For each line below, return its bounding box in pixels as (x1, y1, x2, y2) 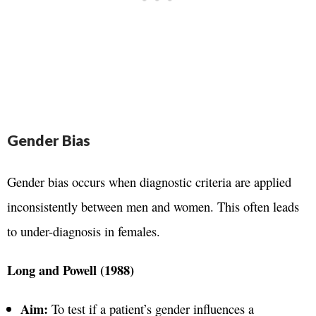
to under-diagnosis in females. (7, 222, 160, 240)
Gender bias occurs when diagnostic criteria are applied (7, 173, 291, 190)
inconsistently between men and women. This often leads (7, 197, 299, 215)
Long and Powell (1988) (7, 260, 134, 279)
